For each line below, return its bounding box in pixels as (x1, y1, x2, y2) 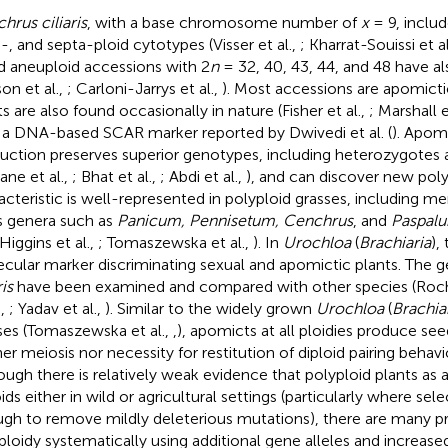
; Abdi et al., (159, 166, 246, 186)
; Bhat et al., (71, 166, 160, 186)
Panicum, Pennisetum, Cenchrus (116, 210, 353, 230)
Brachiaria (358, 232, 431, 252)
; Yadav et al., (8, 298, 105, 318)
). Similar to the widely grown (104, 298, 316, 318)
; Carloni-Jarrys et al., (66, 78, 222, 98)
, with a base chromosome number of (86, 12, 361, 32)
